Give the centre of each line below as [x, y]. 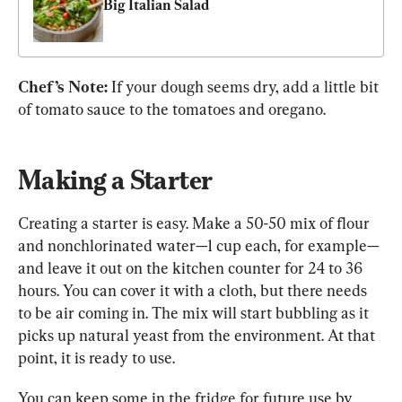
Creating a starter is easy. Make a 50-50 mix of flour [196, 223]
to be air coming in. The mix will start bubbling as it [195, 313]
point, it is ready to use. [96, 358]
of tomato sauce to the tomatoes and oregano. [172, 109]
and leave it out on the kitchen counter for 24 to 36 [192, 268]
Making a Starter [115, 180]
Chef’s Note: [65, 87]
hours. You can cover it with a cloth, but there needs [194, 291]
